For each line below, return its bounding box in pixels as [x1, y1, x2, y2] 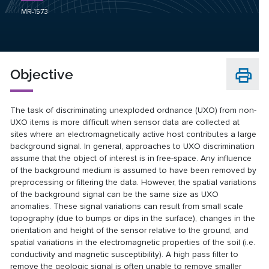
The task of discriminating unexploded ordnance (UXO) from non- [10, 104, 257, 115]
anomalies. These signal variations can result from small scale [10, 201, 244, 211]
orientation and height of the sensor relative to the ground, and [10, 225, 249, 235]
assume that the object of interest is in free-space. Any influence [10, 153, 252, 163]
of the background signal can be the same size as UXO [10, 189, 219, 199]
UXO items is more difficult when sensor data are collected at [10, 116, 240, 127]
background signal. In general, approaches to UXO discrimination [10, 141, 255, 151]
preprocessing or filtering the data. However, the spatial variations [10, 177, 257, 187]
